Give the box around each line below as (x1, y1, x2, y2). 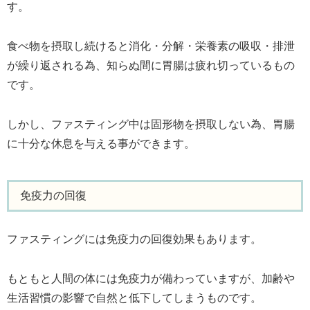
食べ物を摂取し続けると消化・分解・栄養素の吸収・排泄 (7, 40, 295, 53)
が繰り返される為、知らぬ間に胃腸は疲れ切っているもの (7, 60, 295, 72)
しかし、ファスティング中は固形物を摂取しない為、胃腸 (7, 118, 295, 130)
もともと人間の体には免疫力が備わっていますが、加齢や (7, 272, 295, 284)
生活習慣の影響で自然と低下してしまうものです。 (7, 291, 262, 304)
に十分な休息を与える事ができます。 (7, 137, 195, 149)
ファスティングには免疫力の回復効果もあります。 (7, 233, 262, 246)
